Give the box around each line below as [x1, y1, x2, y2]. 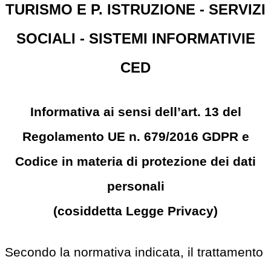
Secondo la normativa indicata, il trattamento [5, 245, 263, 260]
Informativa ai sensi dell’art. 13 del [30, 104, 241, 119]
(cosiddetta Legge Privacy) [53, 203, 218, 218]
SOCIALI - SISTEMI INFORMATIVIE [16, 30, 255, 47]
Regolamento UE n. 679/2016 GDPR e [22, 129, 249, 143]
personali [106, 178, 165, 193]
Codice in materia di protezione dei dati [15, 154, 256, 168]
